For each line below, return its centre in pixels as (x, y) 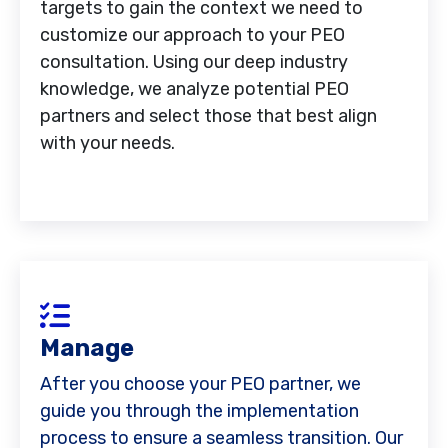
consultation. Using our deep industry (194, 61)
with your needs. (107, 142)
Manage (87, 347)
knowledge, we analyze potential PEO (194, 88)
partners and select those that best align (208, 115)
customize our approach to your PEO (192, 34)
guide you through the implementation (199, 410)
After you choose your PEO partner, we (200, 383)
